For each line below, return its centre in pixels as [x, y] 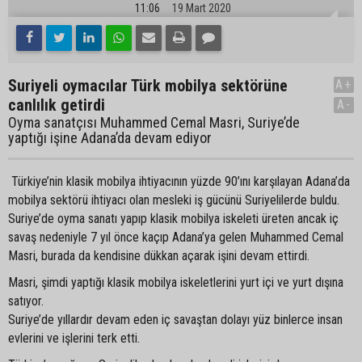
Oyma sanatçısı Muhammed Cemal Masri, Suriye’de [154, 122]
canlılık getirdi [57, 105]
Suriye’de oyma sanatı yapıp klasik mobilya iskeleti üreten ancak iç [173, 219]
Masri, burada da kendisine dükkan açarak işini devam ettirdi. [159, 256]
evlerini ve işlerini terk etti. [74, 338]
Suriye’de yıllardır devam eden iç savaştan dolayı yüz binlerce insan [175, 320]
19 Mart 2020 [202, 8]
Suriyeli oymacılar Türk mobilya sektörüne [148, 86]
